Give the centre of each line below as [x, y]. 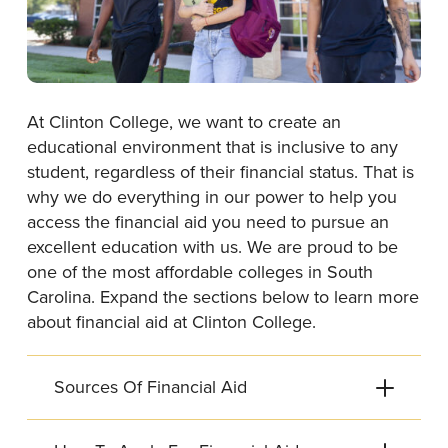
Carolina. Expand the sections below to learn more [223, 297]
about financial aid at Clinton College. [171, 322]
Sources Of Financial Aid [150, 387]
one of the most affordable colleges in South [200, 272]
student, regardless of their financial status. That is [220, 172]
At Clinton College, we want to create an [184, 122]
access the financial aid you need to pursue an [208, 222]
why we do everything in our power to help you [212, 197]
